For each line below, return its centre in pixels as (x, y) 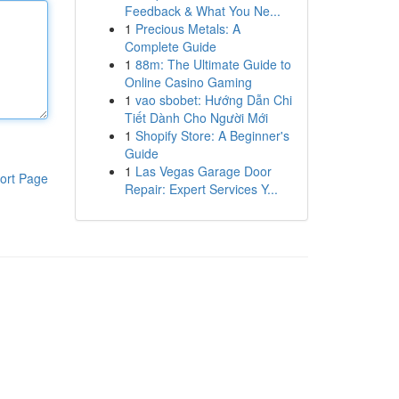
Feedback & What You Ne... (202, 11)
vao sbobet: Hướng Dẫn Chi (213, 100)
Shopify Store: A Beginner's (212, 135)
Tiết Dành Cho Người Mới (196, 118)
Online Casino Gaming (188, 82)
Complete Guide (170, 46)
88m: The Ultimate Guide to (213, 64)
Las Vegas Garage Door (203, 171)
